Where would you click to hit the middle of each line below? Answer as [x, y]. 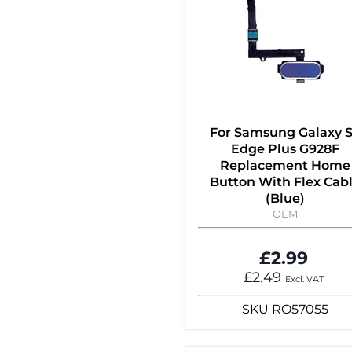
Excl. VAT [304, 280]
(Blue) [285, 199]
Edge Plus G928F [285, 149]
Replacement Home [285, 166]
